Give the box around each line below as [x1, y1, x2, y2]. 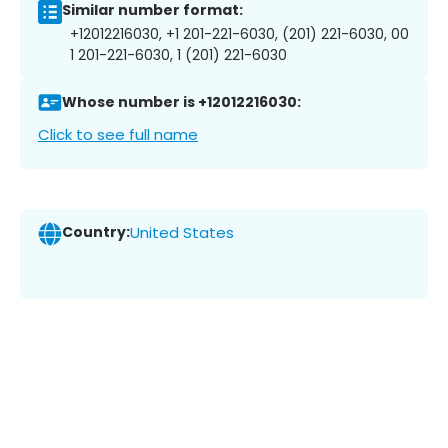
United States [130, 222, 234, 244]
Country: [62, 222, 130, 243]
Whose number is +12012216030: [62, 92, 301, 113]
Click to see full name [38, 123, 198, 145]
